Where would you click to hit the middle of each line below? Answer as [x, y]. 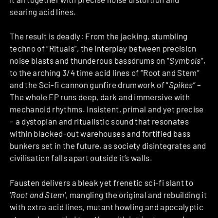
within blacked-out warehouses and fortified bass [100, 134]
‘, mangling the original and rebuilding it [136, 194]
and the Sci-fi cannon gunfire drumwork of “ [89, 85]
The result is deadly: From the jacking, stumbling [99, 36]
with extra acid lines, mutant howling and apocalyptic [107, 207]
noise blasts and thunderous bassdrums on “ [90, 61]
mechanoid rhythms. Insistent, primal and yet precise [107, 109]
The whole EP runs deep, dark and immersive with [100, 97]
